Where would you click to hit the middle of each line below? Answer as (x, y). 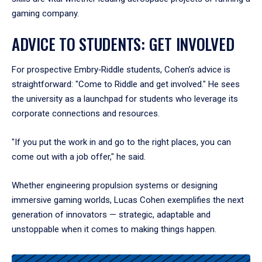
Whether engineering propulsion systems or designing (115, 185)
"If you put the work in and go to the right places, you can (121, 142)
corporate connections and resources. (86, 113)
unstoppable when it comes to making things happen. (114, 229)
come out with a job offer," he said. (79, 156)
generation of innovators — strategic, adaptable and (111, 214)
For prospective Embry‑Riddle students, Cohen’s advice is (121, 69)
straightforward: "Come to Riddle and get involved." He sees (126, 84)
